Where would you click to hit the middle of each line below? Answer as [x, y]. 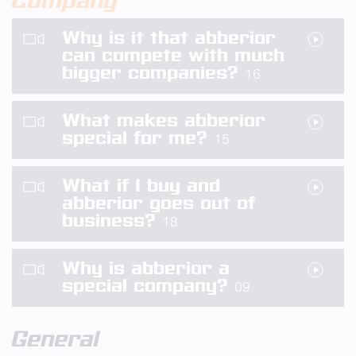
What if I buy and [141, 186]
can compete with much [173, 55]
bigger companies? [153, 73]
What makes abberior [164, 120]
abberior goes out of [159, 203]
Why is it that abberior [169, 38]
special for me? [138, 138]
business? [112, 221]
